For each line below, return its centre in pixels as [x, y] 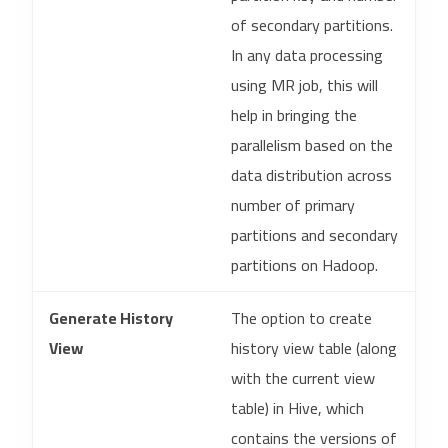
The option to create [301, 318]
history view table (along [314, 348]
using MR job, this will [304, 85]
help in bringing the [294, 115]
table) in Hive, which [297, 408]
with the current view [303, 378]
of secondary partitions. [312, 25]
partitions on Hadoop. [304, 265]
